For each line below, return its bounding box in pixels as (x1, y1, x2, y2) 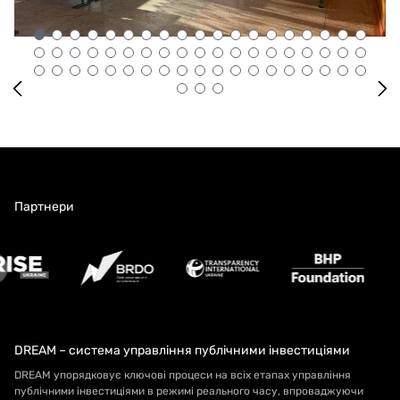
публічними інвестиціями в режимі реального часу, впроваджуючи (14, 385, 363, 397)
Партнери (14, 199, 74, 214)
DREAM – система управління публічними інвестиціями (14, 343, 350, 358)
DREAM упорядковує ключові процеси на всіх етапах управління (14, 369, 351, 381)
